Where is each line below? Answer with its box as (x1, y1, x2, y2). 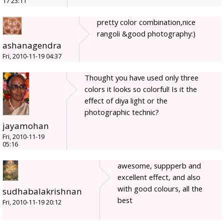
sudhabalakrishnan (2, 185, 82, 197)
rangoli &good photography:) (97, 28, 195, 39)
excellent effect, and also (117, 172, 200, 182)
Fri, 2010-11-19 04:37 (2, 52, 61, 61)
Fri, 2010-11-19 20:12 (2, 198, 61, 207)
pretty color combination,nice (97, 17, 195, 27)
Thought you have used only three (84, 72, 198, 83)
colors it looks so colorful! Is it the (84, 84, 197, 94)
